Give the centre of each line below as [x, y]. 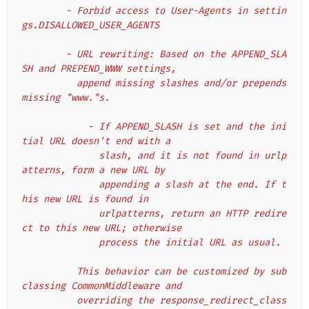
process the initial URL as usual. [190, 243]
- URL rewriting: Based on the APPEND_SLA [43, 54]
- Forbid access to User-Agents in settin [43, 11]
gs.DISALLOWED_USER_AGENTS [90, 26]
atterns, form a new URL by [93, 170]
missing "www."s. [66, 98]
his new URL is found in [85, 199]
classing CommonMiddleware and [101, 286]
